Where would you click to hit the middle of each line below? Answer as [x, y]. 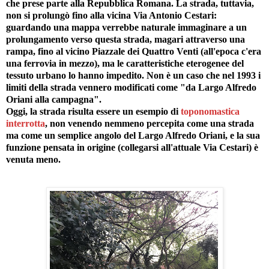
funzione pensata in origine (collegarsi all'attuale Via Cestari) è [132, 148]
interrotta [26, 124]
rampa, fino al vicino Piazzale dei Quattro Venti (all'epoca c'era [134, 52]
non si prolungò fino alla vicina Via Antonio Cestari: [111, 16]
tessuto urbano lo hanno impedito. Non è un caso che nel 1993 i [133, 76]
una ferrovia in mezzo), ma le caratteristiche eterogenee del [125, 64]
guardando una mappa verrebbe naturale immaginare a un [126, 28]
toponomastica [210, 112]
